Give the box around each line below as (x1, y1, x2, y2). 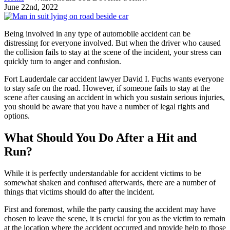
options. (4, 111, 30, 120)
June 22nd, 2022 (4, 2, 58, 11)
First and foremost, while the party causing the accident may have (4, 204, 216, 214)
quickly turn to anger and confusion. (4, 56, 121, 66)
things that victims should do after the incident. (4, 187, 155, 196)
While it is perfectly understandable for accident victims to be (4, 168, 201, 178)
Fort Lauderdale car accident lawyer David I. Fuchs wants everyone (4, 74, 224, 83)
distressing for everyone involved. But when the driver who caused (4, 38, 221, 47)
